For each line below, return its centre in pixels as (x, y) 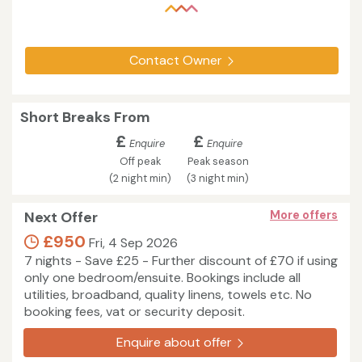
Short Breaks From (85, 118)
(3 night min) (218, 179)
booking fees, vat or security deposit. (135, 312)
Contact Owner (175, 61)
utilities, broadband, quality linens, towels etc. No (168, 295)
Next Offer (61, 218)
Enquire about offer (174, 343)
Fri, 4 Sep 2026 (132, 243)
